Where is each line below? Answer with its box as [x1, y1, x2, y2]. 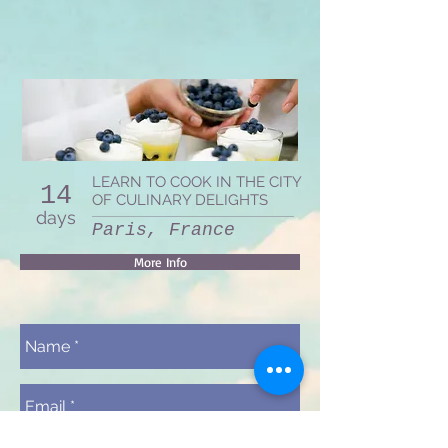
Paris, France [92, 220, 235, 240]
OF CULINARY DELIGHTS [92, 191, 268, 209]
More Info [133, 254, 187, 270]
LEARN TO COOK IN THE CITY [92, 173, 301, 191]
